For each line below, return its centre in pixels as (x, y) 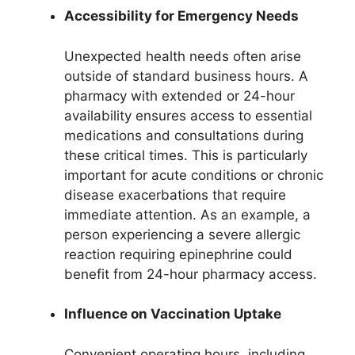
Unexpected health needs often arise (183, 56)
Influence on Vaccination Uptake (173, 314)
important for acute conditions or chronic (194, 175)
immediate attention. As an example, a (187, 214)
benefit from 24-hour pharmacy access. (191, 274)
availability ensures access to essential (188, 115)
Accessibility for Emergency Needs (181, 16)
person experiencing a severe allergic (182, 234)
